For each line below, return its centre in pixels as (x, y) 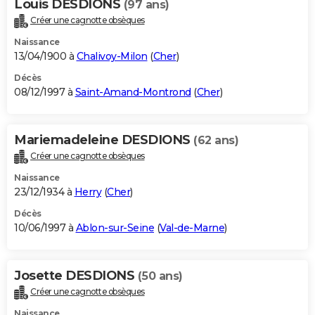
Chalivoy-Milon (112, 56)
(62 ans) (216, 140)
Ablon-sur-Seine (115, 227)
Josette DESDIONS (76, 275)
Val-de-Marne (192, 227)
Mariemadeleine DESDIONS (104, 140)
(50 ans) (160, 276)
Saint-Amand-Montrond (133, 92)
